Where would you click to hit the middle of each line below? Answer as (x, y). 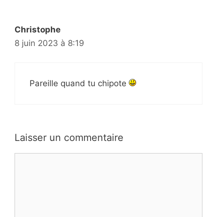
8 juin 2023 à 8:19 (49, 43)
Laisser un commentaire (69, 137)
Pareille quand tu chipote (79, 84)
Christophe (38, 29)
